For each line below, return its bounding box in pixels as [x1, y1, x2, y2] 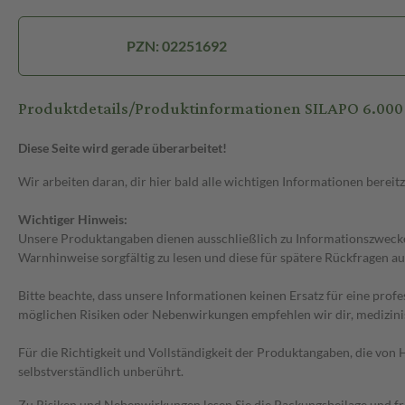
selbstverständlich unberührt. [18, 363, 184, 380]
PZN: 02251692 [126, 37, 227, 55]
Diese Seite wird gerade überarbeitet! [18, 140, 227, 156]
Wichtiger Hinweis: [18, 212, 127, 228]
